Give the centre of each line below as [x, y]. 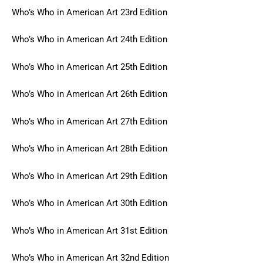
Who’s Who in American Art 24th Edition [90, 40]
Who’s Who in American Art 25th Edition [90, 67]
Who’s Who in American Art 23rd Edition [90, 12]
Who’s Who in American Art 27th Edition [90, 121]
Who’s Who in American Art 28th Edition [90, 149]
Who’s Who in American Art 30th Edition [90, 203]
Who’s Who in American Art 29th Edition [90, 176]
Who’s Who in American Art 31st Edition [90, 230]
